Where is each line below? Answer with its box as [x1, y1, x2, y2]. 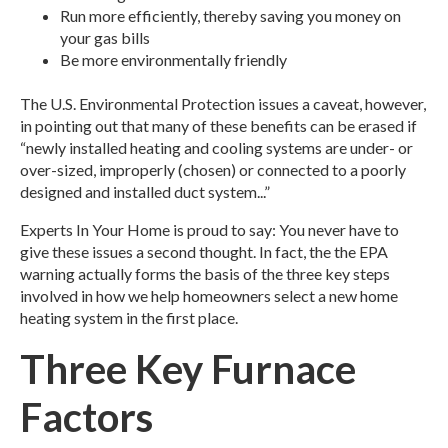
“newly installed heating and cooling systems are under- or [20, 138, 413, 158]
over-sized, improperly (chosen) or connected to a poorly [20, 160, 406, 180]
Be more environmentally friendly [60, 49, 287, 69]
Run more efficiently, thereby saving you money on [60, 5, 401, 25]
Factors [20, 393, 153, 442]
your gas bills [60, 27, 150, 47]
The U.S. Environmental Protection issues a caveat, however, [20, 94, 426, 114]
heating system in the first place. [20, 308, 238, 328]
